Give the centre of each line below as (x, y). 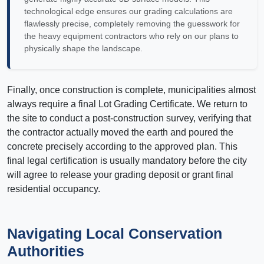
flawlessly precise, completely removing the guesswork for (132, 24)
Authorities (46, 251)
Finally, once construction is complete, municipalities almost (131, 90)
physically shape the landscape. (83, 49)
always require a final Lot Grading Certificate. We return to (127, 104)
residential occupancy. (54, 189)
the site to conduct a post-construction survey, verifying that (129, 118)
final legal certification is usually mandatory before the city (127, 161)
